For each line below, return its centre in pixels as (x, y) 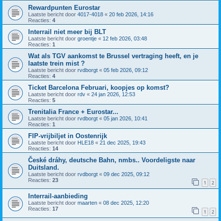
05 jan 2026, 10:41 (126, 118)
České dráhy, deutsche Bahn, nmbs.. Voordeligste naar (112, 160)
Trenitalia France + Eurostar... (73, 111)
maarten (87, 203)
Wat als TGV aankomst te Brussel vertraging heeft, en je (113, 56)
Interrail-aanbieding (58, 196)
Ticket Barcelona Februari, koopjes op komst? (99, 87)
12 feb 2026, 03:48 (125, 38)
